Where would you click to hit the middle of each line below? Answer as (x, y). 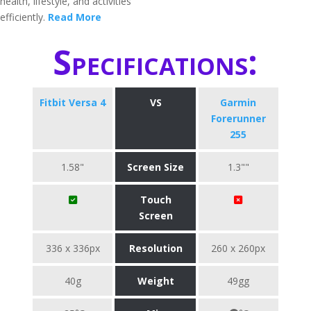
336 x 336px (73, 248)
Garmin (238, 102)
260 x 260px (238, 248)
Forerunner (238, 118)
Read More (75, 17)
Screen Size (155, 167)
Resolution (155, 248)
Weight (155, 281)
